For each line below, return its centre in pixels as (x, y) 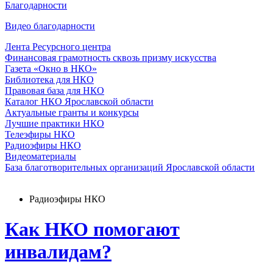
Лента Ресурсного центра (58, 47)
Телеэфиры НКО (40, 135)
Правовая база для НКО (55, 91)
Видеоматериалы (41, 157)
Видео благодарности (50, 26)
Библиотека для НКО (49, 80)
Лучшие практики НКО (55, 124)
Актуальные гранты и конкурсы (72, 113)
